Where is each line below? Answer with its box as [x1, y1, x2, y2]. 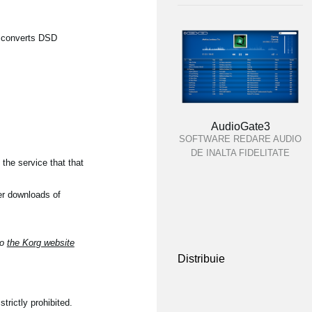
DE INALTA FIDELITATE [191, 148, 290, 158]
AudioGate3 [210, 120, 270, 132]
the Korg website [6, 237, 75, 248]
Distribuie [178, 253, 225, 265]
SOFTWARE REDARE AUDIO [179, 134, 302, 144]
